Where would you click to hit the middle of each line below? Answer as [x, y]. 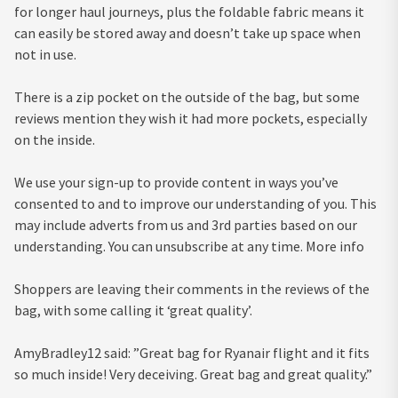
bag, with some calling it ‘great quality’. [133, 310]
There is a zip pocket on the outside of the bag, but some [187, 96]
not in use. [45, 54]
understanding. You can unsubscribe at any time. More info [189, 246]
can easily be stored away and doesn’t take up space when [187, 32]
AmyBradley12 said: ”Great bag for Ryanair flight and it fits [192, 352]
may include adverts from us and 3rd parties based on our [186, 224]
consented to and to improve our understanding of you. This [195, 203]
